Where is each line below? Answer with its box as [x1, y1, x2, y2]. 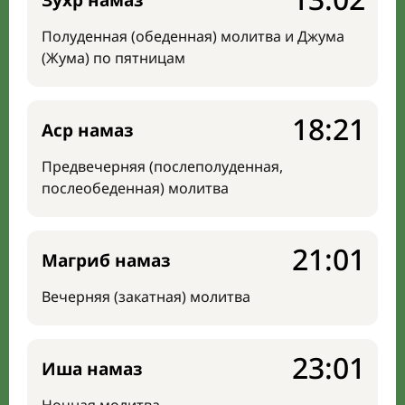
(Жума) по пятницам [42, 48, 185, 68]
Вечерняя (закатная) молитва [42, 287, 250, 306]
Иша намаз [42, 357, 143, 381]
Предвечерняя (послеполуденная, [42, 156, 283, 176]
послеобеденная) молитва [42, 178, 229, 198]
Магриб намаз [42, 249, 171, 272]
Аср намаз [42, 118, 134, 142]
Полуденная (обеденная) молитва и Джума [42, 26, 344, 46]
